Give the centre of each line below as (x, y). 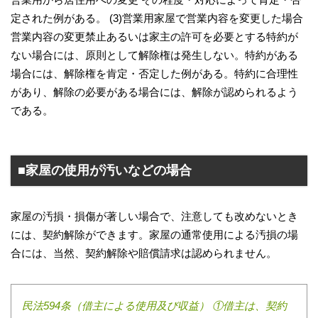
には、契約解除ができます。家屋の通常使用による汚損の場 (154, 235)
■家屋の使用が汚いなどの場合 (105, 170)
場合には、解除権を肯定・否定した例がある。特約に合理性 (154, 73)
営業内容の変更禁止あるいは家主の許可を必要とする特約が (154, 37)
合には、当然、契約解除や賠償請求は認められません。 (144, 253)
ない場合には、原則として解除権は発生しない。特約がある (154, 55)
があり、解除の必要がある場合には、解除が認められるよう (154, 92)
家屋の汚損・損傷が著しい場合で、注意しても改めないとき (154, 216)
